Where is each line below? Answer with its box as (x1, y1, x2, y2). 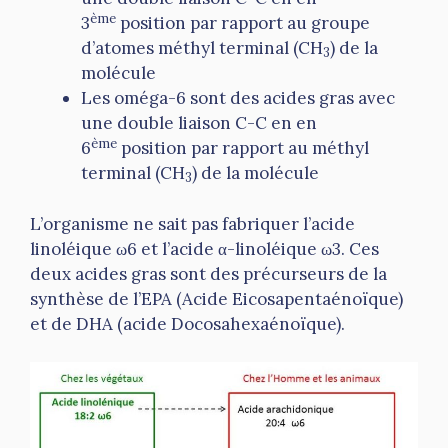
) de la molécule (192, 162, 319, 185)
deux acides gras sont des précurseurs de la (30, 262, 387, 285)
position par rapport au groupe (116, 12, 370, 35)
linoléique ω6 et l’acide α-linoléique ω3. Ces (30, 237, 379, 260)
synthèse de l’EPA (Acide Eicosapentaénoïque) (30, 287, 403, 310)
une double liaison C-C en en (81, 112, 317, 135)
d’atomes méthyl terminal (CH (81, 37, 323, 60)
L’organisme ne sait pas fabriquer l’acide (30, 212, 355, 235)
